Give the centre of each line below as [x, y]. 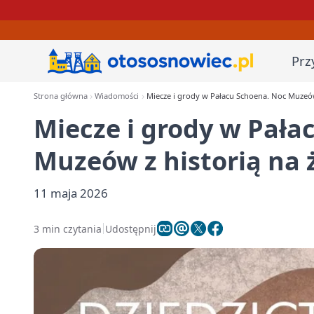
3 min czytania [68, 228]
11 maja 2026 [71, 193]
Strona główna [61, 96]
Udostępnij [131, 228]
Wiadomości [117, 96]
